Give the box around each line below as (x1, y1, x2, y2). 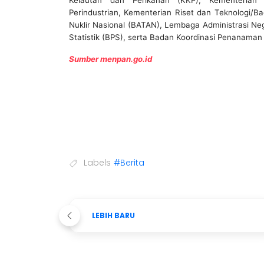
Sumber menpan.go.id (69, 54, 152, 64)
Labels (84, 157, 111, 169)
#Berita (114, 157, 144, 169)
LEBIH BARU (92, 210, 135, 221)
